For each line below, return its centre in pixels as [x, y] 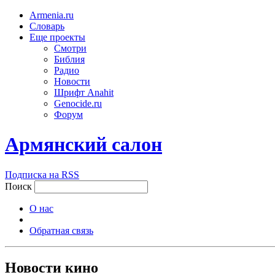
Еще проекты [57, 37]
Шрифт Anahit [84, 92]
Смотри [70, 48]
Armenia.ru [52, 15]
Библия [69, 59]
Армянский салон [83, 145]
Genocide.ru [78, 103]
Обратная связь [61, 230]
